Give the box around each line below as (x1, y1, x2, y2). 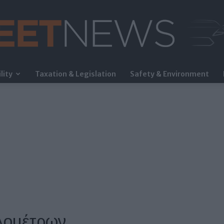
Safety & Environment (130, 69, 209, 78)
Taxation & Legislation (35, 69, 116, 78)
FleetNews (111, 74, 145, 83)
